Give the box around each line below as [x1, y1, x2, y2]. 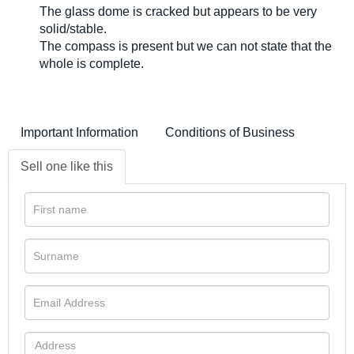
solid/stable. [40, 21, 107, 36]
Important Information [21, 125, 138, 139]
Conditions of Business [165, 125, 295, 139]
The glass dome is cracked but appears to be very [40, 4, 317, 18]
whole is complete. [40, 56, 144, 70]
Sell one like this [21, 159, 113, 173]
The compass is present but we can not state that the [40, 39, 332, 53]
